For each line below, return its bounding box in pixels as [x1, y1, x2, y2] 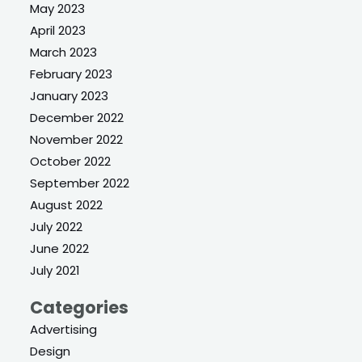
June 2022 [30, 239, 90, 257]
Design [30, 342, 71, 360]
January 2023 [30, 86, 109, 104]
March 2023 [30, 43, 98, 61]
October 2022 [30, 152, 112, 170]
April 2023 [30, 21, 86, 39]
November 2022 [30, 130, 124, 148]
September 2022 [30, 174, 130, 192]
